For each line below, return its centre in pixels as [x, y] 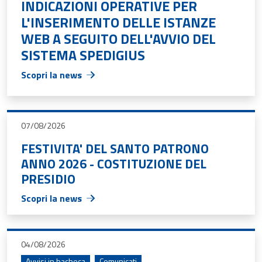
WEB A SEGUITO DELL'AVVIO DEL [118, 39]
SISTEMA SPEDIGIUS [83, 55]
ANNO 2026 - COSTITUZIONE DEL [114, 163]
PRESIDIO [48, 179]
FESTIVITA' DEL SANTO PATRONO [116, 148]
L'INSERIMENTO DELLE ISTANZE [118, 22]
